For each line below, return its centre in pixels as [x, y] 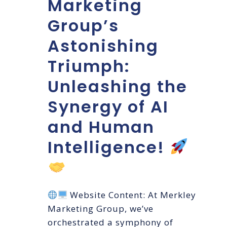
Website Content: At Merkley [131, 195]
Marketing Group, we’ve [101, 209]
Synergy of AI [108, 107]
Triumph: [89, 66]
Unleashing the [118, 87]
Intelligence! [109, 147]
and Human [101, 127]
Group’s [83, 26]
